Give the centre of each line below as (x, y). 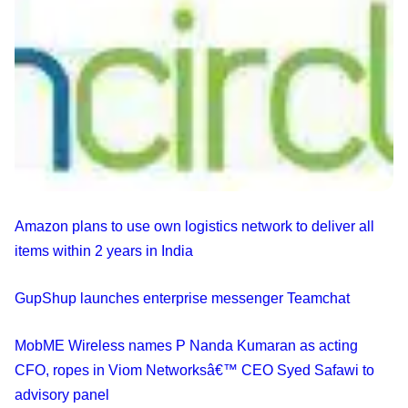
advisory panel (62, 394)
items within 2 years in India (104, 250)
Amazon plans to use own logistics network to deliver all (194, 226)
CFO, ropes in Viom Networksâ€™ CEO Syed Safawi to (194, 370)
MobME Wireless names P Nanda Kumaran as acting (186, 345)
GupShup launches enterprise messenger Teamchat (182, 298)
